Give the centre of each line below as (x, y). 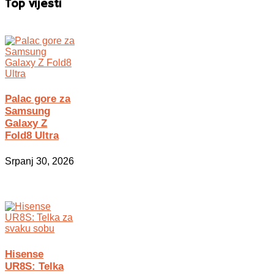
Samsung (28, 111)
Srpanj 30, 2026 (39, 161)
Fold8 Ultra (32, 136)
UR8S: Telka (34, 266)
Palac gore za (38, 99)
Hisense (24, 254)
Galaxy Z (26, 124)
